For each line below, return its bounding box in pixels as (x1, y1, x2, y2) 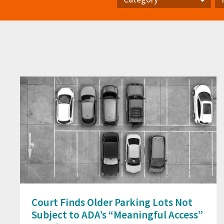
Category (117, 12, 148, 23)
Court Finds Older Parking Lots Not (31, 195, 192, 209)
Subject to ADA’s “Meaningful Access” (31, 208, 203, 222)
